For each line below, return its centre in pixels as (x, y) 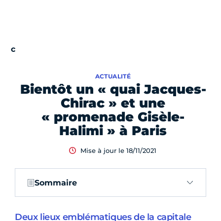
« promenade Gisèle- (113, 117)
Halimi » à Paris (113, 131)
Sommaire (56, 183)
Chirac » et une (113, 103)
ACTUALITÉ (113, 76)
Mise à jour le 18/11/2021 (118, 151)
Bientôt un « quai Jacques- (113, 90)
